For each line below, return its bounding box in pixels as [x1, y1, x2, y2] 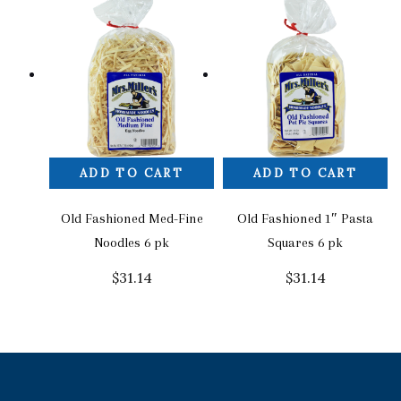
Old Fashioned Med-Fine [60, 209, 203, 226]
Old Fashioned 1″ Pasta [237, 209, 373, 226]
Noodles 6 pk [94, 234, 169, 251]
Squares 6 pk [268, 234, 343, 251]
